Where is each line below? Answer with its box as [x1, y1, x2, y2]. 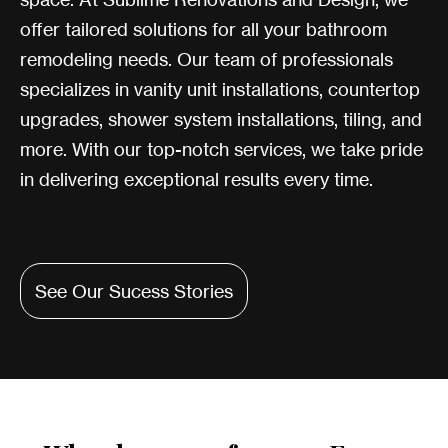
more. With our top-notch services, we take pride [20, 138, 423, 161]
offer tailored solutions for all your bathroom [20, 18, 387, 41]
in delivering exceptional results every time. [20, 168, 373, 191]
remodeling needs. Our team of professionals [20, 48, 393, 71]
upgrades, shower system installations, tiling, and [20, 108, 422, 131]
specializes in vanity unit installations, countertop [20, 78, 420, 101]
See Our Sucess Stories [35, 280, 233, 303]
